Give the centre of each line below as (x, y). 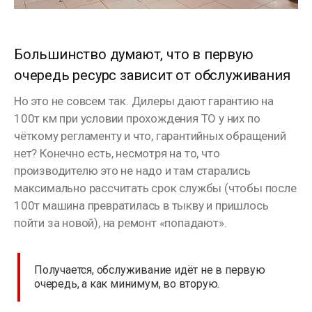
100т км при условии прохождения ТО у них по (137, 119)
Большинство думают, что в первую (134, 55)
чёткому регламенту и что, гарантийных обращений (150, 136)
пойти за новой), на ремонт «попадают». (120, 223)
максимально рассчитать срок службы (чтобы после (155, 188)
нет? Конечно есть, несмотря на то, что (117, 154)
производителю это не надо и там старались (132, 171)
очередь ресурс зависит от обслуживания (152, 76)
